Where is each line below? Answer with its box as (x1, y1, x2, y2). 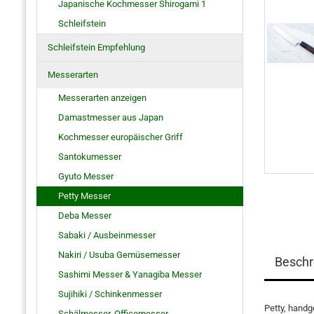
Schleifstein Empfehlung (48, 42, 145, 53)
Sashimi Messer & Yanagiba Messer (58, 269, 202, 280)
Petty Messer (58, 191, 111, 201)
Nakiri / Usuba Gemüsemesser (58, 250, 180, 260)
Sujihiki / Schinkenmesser (58, 289, 162, 299)
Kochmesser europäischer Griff (58, 132, 183, 142)
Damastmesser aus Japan (58, 112, 163, 123)
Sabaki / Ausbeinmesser (58, 230, 156, 240)
